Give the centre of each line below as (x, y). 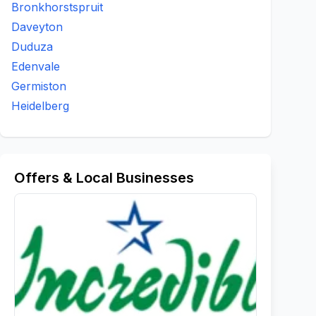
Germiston (39, 86)
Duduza (32, 47)
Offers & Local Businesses (104, 178)
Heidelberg (40, 106)
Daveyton (37, 27)
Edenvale (36, 66)
